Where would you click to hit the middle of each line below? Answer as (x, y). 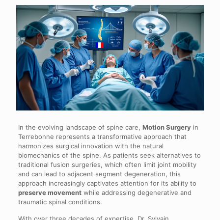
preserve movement (50, 192)
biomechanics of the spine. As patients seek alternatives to (109, 155)
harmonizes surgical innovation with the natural (91, 146)
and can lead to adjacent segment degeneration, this (99, 174)
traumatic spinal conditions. (60, 202)
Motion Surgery (166, 127)
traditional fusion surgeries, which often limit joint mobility (107, 164)
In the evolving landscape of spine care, (80, 127)
